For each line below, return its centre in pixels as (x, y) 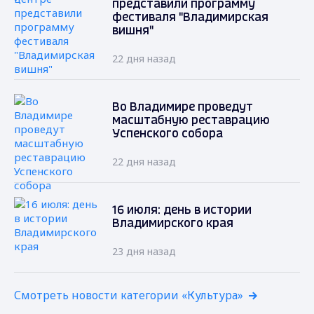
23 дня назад (144, 251)
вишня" (133, 31)
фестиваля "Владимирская (190, 18)
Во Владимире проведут (183, 107)
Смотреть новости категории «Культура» (129, 295)
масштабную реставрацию (191, 121)
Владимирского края (173, 224)
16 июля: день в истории (182, 210)
